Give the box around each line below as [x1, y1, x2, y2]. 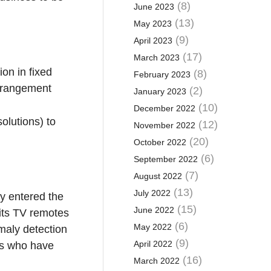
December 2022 [133, 103, 195, 113]
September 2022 [133, 154, 198, 164]
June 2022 [133, 205, 174, 215]
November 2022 [133, 120, 195, 130]
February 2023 [133, 70, 191, 79]
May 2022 [133, 222, 172, 232]
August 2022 [133, 171, 182, 181]
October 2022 [133, 137, 186, 147]
